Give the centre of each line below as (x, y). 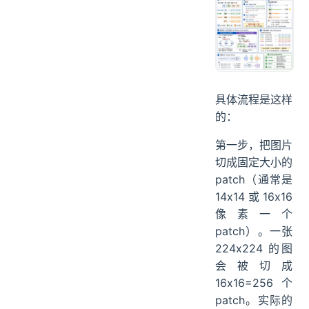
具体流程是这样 (254, 100)
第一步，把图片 (254, 145)
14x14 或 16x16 (254, 197)
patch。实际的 (254, 300)
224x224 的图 (254, 249)
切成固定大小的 (254, 162)
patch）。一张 (254, 231)
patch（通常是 (254, 180)
